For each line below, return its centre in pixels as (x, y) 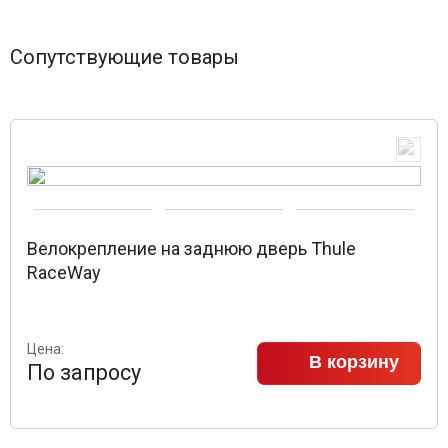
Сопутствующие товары (124, 57)
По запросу (84, 372)
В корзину (354, 362)
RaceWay (64, 272)
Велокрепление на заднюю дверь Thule (191, 248)
